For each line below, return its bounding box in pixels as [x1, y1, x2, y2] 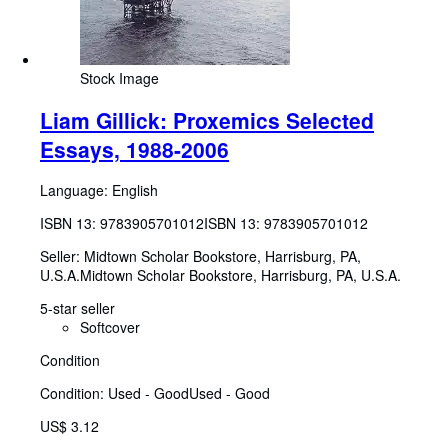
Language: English [40, 179, 158, 200]
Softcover [80, 316, 140, 337]
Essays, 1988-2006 [40, 133, 229, 164]
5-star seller [40, 297, 115, 318]
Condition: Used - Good [40, 382, 189, 403]
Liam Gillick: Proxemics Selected [40, 104, 374, 135]
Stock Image [80, 68, 159, 89]
